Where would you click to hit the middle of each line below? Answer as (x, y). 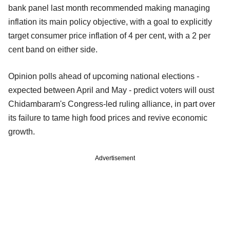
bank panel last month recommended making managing (109, 8)
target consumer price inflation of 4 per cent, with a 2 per (109, 35)
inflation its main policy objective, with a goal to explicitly (110, 22)
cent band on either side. (53, 49)
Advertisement (115, 158)
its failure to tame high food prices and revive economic (108, 118)
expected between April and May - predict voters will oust (111, 90)
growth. (22, 131)
